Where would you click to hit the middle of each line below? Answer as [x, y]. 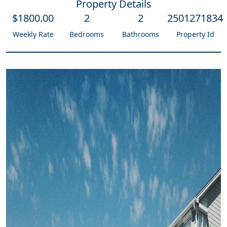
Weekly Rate [33, 34]
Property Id [195, 34]
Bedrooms [87, 34]
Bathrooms [140, 34]
